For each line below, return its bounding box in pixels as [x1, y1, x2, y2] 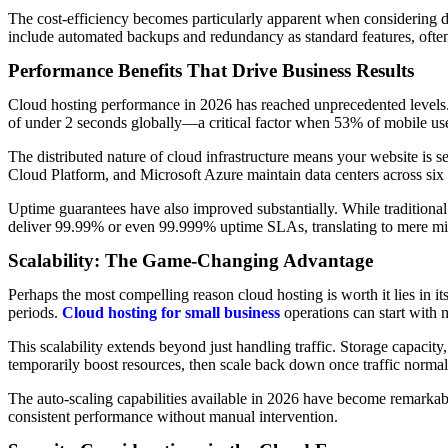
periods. [8, 304, 62, 321]
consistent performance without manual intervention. [8, 408, 338, 425]
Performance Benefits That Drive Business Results [8, 60, 414, 81]
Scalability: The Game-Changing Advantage [8, 250, 373, 271]
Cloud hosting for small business [62, 304, 280, 321]
